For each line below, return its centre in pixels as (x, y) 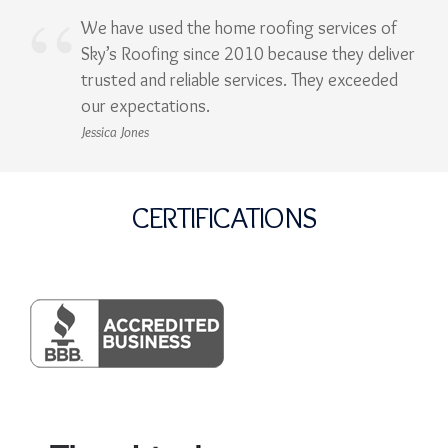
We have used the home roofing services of (239, 27)
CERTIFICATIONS (224, 217)
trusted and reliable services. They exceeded (239, 79)
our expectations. (145, 105)
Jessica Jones (115, 131)
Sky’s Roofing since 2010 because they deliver (248, 53)
